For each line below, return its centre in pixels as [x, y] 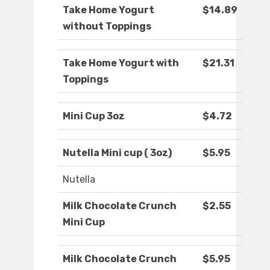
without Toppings [107, 27]
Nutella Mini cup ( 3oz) [117, 153]
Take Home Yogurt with [121, 63]
